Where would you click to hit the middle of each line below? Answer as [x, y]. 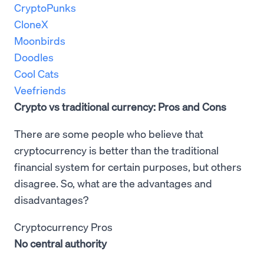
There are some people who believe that [109, 134]
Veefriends [40, 90]
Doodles [34, 57]
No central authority [60, 243]
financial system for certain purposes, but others [128, 167]
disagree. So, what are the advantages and [113, 183]
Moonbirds [40, 41]
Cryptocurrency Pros [63, 227]
